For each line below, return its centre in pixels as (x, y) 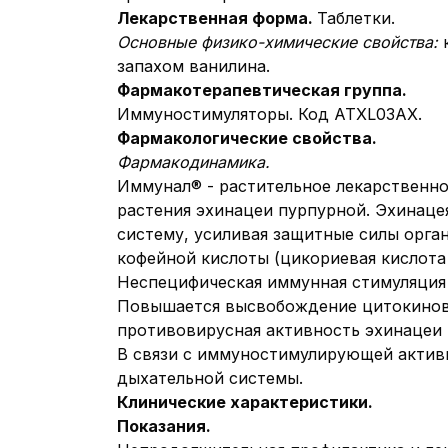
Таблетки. (356, 18)
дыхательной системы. (210, 378)
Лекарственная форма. (217, 18)
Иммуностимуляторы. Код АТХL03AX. (269, 114)
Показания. (164, 426)
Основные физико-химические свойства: (280, 42)
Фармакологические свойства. (247, 138)
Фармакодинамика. (193, 162)
